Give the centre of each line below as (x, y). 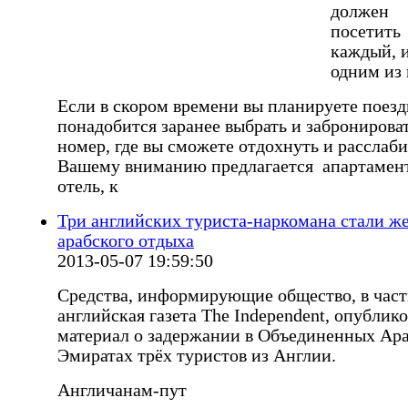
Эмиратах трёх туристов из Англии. (197, 356)
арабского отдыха (126, 241)
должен (360, 12)
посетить (366, 32)
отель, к (88, 187)
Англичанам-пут (122, 391)
